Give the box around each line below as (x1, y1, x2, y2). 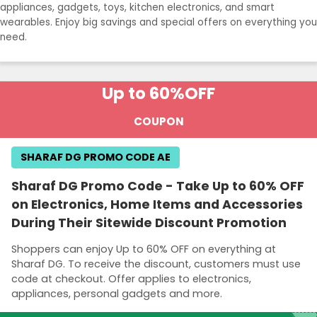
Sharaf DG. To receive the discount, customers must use (11, 257, 301, 272)
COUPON (133, 114, 184, 129)
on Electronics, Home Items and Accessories (11, 196, 303, 213)
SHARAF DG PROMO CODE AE (21, 150, 171, 164)
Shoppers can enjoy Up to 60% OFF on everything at (11, 242, 276, 257)
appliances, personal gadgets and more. (11, 287, 222, 301)
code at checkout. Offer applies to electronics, (11, 272, 251, 287)
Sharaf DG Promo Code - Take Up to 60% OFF (11, 178, 304, 195)
